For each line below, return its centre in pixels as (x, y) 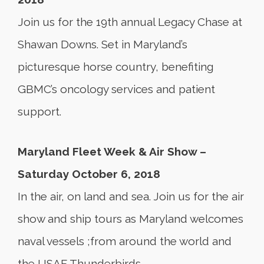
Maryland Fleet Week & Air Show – (112, 151)
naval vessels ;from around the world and (125, 241)
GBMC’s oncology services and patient (116, 89)
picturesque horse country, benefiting (115, 67)
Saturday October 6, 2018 (89, 174)
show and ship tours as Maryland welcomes (131, 219)
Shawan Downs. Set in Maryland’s (103, 44)
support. (39, 111)
